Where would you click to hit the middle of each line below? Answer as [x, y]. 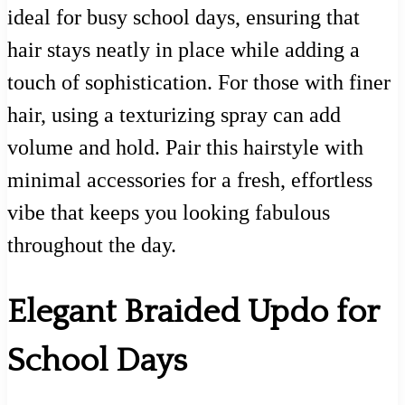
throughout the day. [92, 245]
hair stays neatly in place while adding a [184, 49]
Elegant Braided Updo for [193, 312]
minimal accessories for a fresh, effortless [190, 179]
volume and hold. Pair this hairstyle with [185, 147]
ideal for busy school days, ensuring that [184, 17]
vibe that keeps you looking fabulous [169, 212]
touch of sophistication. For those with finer [199, 82]
